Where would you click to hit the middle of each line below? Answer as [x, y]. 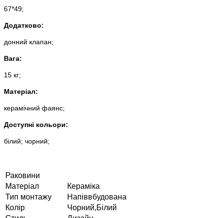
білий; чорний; [27, 141]
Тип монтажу [28, 197]
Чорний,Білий [92, 207]
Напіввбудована [97, 197]
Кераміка [83, 186]
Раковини [23, 175]
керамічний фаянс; [34, 108]
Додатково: [24, 25]
